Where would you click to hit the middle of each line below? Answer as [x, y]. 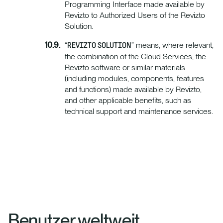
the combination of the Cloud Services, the [135, 57]
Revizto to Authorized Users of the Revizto [135, 15]
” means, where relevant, [172, 45]
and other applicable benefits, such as [128, 101]
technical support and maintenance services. [139, 111]
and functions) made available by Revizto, [133, 90]
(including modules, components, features [134, 79]
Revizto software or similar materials [125, 68]
